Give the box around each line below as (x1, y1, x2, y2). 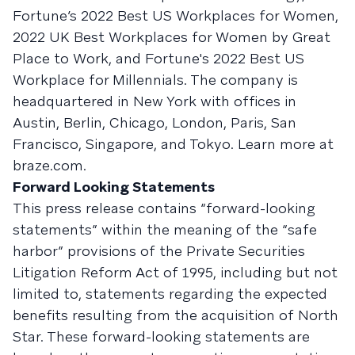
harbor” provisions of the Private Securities (13, 242, 305, 260)
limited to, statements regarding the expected (13, 284, 327, 303)
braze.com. (13, 156, 86, 174)
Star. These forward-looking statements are (13, 327, 310, 345)
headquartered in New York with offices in (13, 92, 296, 110)
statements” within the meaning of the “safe (13, 220, 317, 239)
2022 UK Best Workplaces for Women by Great (13, 28, 330, 46)
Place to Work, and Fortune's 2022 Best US (13, 49, 304, 67)
